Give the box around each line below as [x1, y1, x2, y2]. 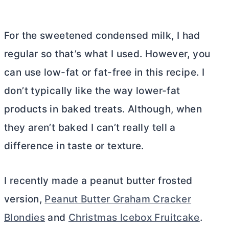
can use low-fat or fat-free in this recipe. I [4, 66, 205, 78]
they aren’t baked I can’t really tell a [4, 121, 176, 133]
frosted [155, 174, 193, 187]
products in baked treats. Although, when [4, 103, 202, 115]
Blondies [4, 211, 45, 223]
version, [4, 193, 45, 205]
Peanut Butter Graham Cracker [44, 193, 192, 205]
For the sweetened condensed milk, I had [4, 29, 200, 41]
